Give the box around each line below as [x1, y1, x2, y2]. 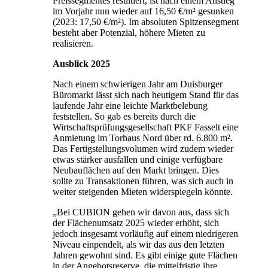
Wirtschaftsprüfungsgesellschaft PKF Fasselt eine [53, 121, 238, 132]
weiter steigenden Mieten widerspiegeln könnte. [53, 186, 233, 197]
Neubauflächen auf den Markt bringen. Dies [53, 165, 219, 175]
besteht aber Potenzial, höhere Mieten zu [53, 27, 205, 38]
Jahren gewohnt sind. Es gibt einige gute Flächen [53, 249, 237, 260]
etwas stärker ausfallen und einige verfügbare [53, 154, 223, 165]
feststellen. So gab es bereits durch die [53, 111, 196, 121]
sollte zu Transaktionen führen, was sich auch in [53, 175, 233, 186]
